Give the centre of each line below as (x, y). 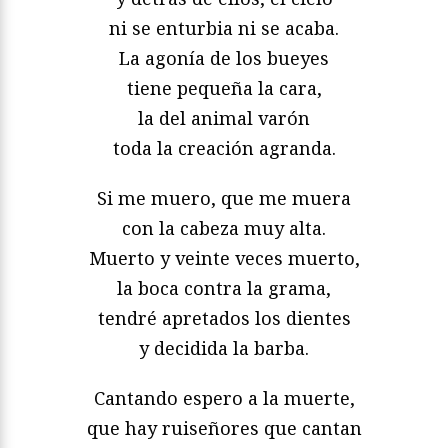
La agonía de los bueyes (224, 58)
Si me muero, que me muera (224, 198)
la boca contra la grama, (224, 288)
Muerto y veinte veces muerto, (224, 258)
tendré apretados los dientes (224, 318)
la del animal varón (224, 118)
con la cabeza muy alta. (224, 228)
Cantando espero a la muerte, (224, 398)
